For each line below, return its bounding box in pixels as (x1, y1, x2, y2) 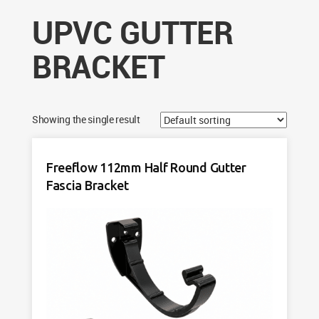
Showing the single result (31, 113, 140, 126)
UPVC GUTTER (31, 11, 234, 53)
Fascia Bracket (46, 178, 129, 192)
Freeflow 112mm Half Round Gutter (46, 160, 246, 174)
